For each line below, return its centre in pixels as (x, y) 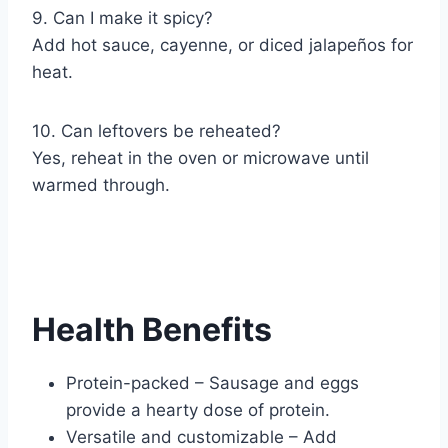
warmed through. (101, 185)
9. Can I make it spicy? (122, 18)
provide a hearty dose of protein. (198, 410)
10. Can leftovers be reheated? (156, 131)
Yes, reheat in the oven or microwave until (200, 158)
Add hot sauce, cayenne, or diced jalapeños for (222, 45)
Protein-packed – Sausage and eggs (212, 383)
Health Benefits (152, 330)
